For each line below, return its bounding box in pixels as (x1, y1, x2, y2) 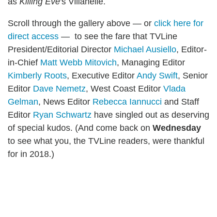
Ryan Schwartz (33, 109, 92, 120)
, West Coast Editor (86, 83, 163, 93)
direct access (8, 31, 59, 41)
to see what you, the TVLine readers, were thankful (8, 136, 204, 146)
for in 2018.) (8, 149, 54, 159)
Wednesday (153, 123, 201, 133)
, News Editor (38, 96, 93, 107)
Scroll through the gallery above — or (8, 18, 154, 28)
